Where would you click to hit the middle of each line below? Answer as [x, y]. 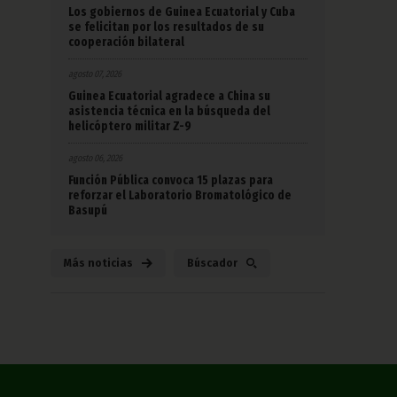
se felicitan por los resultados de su [166, 27]
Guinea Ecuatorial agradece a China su [169, 96]
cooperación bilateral [126, 42]
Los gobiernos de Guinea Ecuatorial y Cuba [182, 12]
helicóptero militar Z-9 [130, 126]
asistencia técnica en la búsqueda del [169, 111]
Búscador [212, 263]
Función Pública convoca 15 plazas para [171, 180]
